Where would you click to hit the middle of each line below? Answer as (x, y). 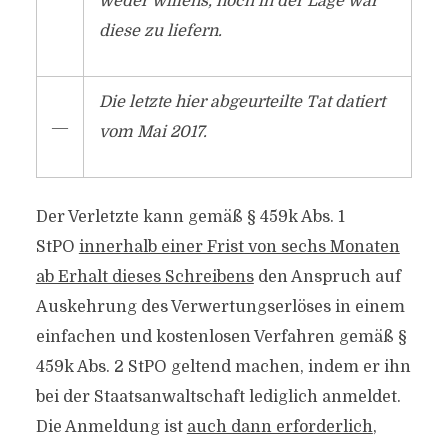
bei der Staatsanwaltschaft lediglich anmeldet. (218, 397)
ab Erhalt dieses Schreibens (144, 277)
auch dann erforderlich (279, 427)
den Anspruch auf (327, 277)
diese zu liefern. (160, 31)
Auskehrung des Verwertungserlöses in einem (220, 307)
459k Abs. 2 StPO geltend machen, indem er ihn (223, 367)
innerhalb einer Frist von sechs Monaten (239, 247)
